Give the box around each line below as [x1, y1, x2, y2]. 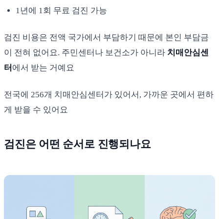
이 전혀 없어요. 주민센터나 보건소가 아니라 [4, 48, 167, 58]
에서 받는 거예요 [12, 63, 74, 73]
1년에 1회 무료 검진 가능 [16, 6, 107, 16]
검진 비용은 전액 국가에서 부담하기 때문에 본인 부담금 [4, 33, 209, 43]
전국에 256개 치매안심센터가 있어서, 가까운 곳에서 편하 [4, 90, 214, 100]
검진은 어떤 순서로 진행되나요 [4, 138, 151, 151]
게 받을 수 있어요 [4, 105, 68, 115]
